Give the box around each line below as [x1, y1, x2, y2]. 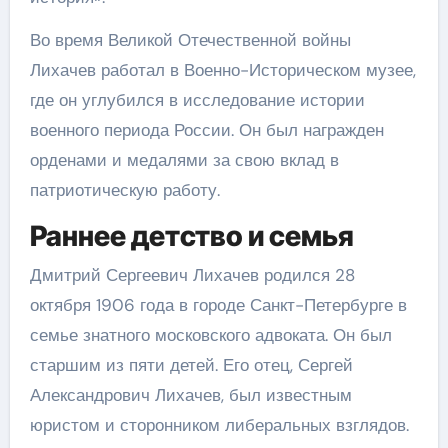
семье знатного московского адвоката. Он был [29, 324, 392, 346]
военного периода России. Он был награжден [29, 118, 384, 141]
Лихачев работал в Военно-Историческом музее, [29, 58, 416, 81]
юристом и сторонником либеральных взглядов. [29, 414, 409, 436]
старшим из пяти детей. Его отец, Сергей [29, 354, 353, 376]
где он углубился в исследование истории [29, 88, 365, 111]
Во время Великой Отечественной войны [29, 28, 351, 51]
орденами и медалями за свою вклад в [29, 148, 339, 171]
